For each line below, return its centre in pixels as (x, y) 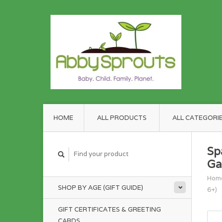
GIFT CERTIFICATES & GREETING (110, 209)
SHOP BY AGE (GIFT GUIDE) (101, 188)
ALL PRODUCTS (122, 118)
